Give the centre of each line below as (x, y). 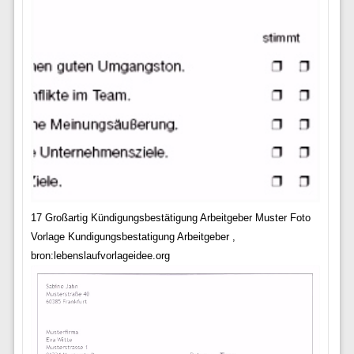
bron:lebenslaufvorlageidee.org (100, 256)
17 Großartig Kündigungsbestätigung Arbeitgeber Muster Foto (170, 218)
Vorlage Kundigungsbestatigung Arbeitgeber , (133, 237)
